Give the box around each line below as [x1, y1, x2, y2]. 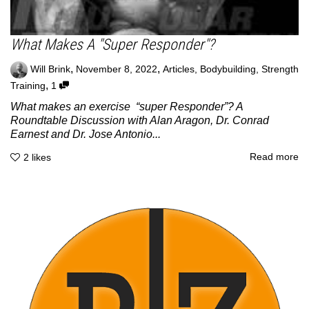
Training [10, 80, 46, 91]
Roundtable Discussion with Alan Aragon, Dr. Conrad [10, 114, 269, 126]
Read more [250, 152, 299, 163]
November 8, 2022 [76, 63, 157, 74]
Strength [261, 63, 299, 74]
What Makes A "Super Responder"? [10, 35, 215, 53]
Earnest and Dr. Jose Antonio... [10, 128, 161, 140]
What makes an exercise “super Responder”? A [10, 100, 243, 112]
